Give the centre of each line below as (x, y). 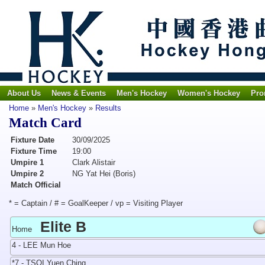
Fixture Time (34, 151)
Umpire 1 (27, 162)
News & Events (79, 93)
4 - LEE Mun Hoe (41, 245)
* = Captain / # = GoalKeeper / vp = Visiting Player (96, 203)
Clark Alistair (94, 162)
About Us (24, 93)
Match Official (36, 185)
